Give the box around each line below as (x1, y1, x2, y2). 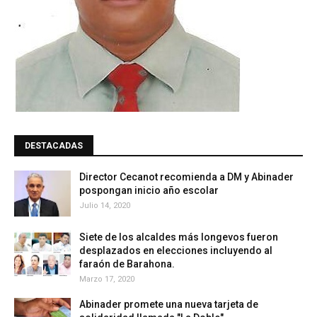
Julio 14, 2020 (79, 201, 130, 210)
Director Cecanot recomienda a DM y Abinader (79, 171, 294, 183)
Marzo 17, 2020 (79, 275, 134, 284)
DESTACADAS (25, 141, 83, 151)
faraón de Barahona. (79, 258, 175, 270)
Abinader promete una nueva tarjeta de (79, 299, 258, 310)
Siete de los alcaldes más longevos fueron (79, 231, 278, 243)
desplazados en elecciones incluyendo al (79, 245, 272, 256)
